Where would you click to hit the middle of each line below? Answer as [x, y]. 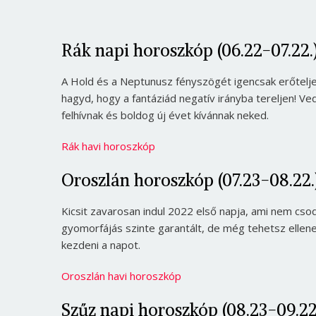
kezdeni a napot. [101, 245]
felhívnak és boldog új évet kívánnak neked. [165, 115]
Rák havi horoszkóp [108, 146]
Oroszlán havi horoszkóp [121, 276]
